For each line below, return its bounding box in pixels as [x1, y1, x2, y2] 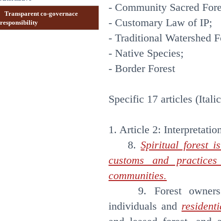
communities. [109, 169, 167, 182]
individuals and [109, 200, 182, 213]
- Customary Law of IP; [109, 16, 212, 29]
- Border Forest [109, 62, 178, 75]
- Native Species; [109, 47, 184, 60]
